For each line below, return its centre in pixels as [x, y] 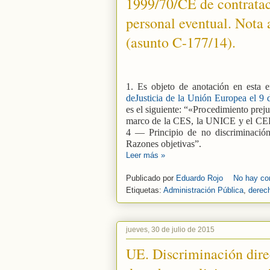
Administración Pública [203, 190]
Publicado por [151, 178]
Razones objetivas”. [164, 143]
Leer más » [146, 155]
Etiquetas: [145, 190]
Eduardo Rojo [201, 178]
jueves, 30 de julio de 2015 [170, 230]
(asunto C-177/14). [181, 42]
